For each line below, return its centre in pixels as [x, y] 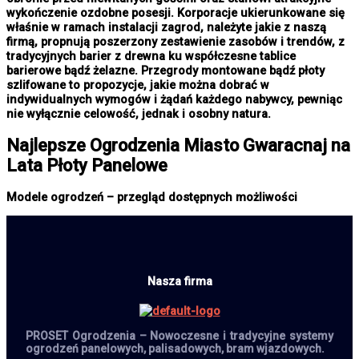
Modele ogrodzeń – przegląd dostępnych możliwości [152, 197]
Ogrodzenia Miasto [164, 145]
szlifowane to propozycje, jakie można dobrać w [138, 85]
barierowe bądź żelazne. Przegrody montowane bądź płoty [165, 70]
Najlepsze [48, 145]
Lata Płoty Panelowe [87, 165]
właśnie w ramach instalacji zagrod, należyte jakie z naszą [166, 27]
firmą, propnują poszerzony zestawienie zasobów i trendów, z [175, 41]
